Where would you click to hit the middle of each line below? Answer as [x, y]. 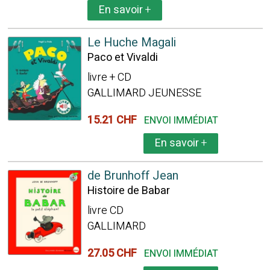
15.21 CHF [114, 120]
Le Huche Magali [131, 42]
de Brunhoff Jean [133, 176]
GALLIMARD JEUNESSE [144, 93]
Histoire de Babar [128, 191]
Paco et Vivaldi [122, 58]
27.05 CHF [114, 253]
